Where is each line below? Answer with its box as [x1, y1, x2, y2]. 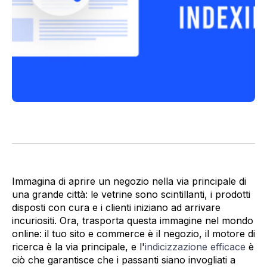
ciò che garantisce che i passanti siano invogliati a [12, 254, 235, 266]
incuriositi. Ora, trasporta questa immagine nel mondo [12, 215, 253, 226]
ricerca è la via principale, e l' [12, 241, 145, 253]
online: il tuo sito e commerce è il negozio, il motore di [12, 228, 255, 240]
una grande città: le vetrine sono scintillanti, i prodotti [12, 188, 250, 200]
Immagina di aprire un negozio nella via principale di [12, 175, 246, 187]
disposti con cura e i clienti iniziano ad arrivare [12, 201, 221, 213]
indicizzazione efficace [145, 241, 246, 253]
